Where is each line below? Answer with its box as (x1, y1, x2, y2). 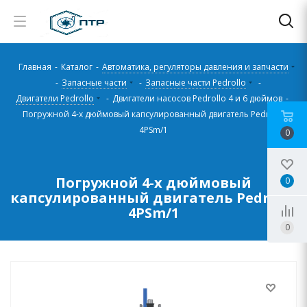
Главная (19, 61, 51, 73)
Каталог (61, 61, 93, 73)
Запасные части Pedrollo (145, 77, 246, 88)
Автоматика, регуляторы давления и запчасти (102, 61, 288, 73)
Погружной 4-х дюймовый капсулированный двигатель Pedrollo (23, 108, 284, 120)
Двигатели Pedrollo (15, 93, 94, 104)
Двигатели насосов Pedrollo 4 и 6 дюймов (112, 93, 282, 104)
